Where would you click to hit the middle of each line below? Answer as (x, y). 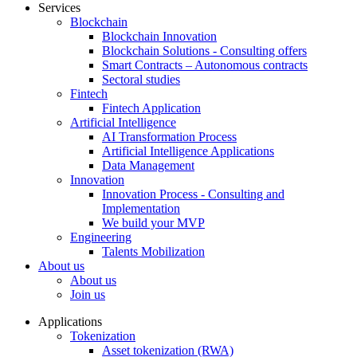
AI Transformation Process (169, 137)
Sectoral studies (141, 79)
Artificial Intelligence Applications (188, 151)
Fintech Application (151, 108)
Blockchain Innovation (159, 36)
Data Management (148, 165)
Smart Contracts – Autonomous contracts (205, 65)
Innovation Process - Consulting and (193, 194)
